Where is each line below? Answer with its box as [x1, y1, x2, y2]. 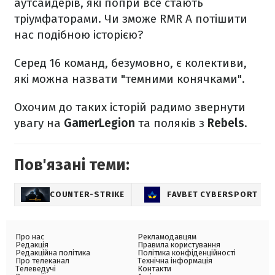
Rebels [207, 116, 244, 131]
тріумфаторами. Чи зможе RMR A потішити [14, 12, 247, 26]
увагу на [14, 116, 64, 131]
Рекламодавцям [137, 232, 196, 242]
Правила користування [137, 240, 220, 250]
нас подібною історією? [14, 28, 143, 42]
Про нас [15, 232, 44, 242]
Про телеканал [15, 256, 69, 266]
